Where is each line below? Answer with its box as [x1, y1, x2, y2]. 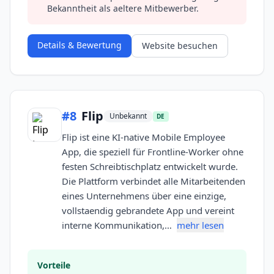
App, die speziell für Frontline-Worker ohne [62, 146, 243, 158]
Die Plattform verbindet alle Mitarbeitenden [62, 175, 245, 188]
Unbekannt [109, 111, 147, 122]
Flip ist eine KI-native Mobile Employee [62, 131, 225, 144]
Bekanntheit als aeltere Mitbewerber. [47, 2, 199, 15]
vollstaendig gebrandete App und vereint [62, 204, 234, 217]
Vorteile [37, 259, 70, 272]
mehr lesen [177, 219, 224, 232]
